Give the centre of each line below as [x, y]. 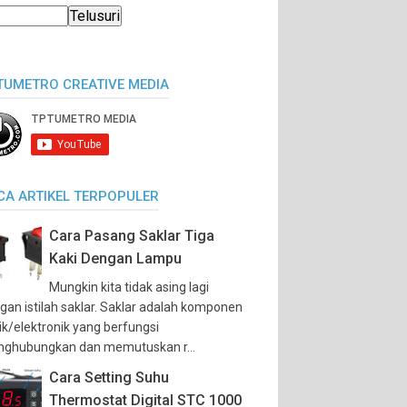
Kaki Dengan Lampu [115, 258]
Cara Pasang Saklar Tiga [132, 236]
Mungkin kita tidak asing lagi [129, 287]
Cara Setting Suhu [109, 377]
